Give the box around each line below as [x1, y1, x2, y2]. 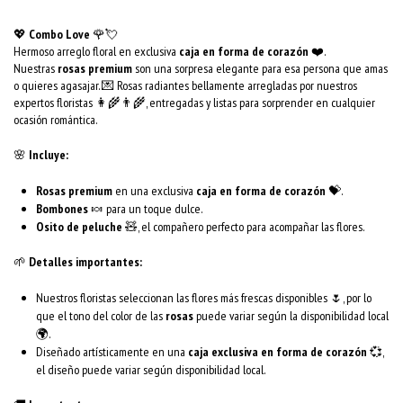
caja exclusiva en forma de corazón [188, 343, 367, 360]
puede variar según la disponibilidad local [193, 307, 389, 324]
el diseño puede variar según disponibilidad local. [36, 361, 265, 378]
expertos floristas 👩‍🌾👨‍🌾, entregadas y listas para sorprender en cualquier [13, 94, 375, 111]
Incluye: [29, 146, 68, 163]
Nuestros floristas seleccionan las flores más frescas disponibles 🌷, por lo [36, 289, 372, 306]
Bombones [36, 200, 88, 217]
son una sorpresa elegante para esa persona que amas [132, 59, 388, 76]
